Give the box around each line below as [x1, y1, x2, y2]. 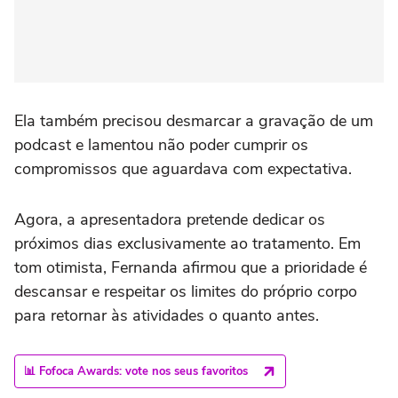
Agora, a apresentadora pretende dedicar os [14, 209, 325, 231]
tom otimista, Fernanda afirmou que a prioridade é [14, 257, 367, 279]
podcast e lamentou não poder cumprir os [14, 134, 308, 156]
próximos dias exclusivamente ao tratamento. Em [14, 233, 361, 255]
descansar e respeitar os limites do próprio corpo [14, 281, 357, 303]
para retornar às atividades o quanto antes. [14, 305, 319, 327]
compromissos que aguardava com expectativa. [14, 158, 352, 180]
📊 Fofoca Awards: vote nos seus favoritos [24, 363, 248, 380]
